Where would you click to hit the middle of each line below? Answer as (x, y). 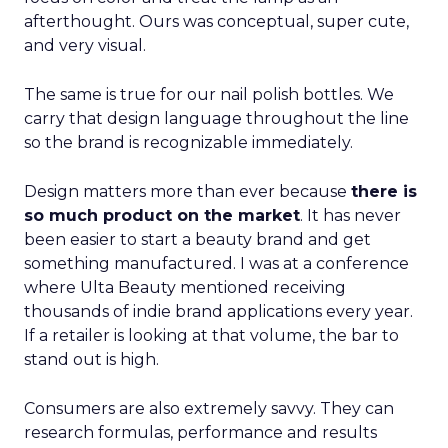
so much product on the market (162, 215)
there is (384, 191)
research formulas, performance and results (200, 432)
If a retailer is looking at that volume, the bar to (211, 335)
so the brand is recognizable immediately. (188, 142)
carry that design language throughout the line (216, 118)
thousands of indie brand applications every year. (218, 311)
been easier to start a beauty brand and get (197, 239)
